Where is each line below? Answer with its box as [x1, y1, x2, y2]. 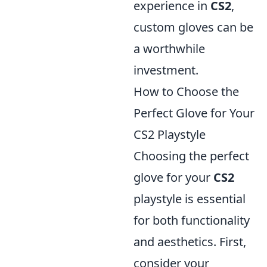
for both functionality [133, 212, 250, 228]
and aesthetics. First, [133, 234, 246, 250]
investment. [133, 62, 198, 78]
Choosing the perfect [133, 148, 249, 164]
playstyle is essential [133, 191, 246, 207]
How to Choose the [133, 83, 239, 100]
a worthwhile [133, 41, 205, 57]
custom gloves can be [133, 19, 253, 35]
